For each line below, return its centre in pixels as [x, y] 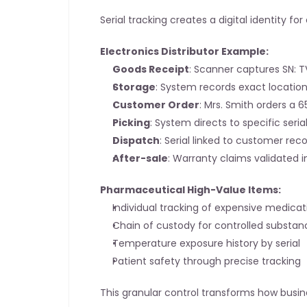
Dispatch [136, 140]
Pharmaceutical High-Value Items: [191, 190]
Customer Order [156, 105]
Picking [131, 123]
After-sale [140, 158]
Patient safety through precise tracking [207, 261]
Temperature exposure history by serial [206, 243]
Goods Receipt [151, 69]
